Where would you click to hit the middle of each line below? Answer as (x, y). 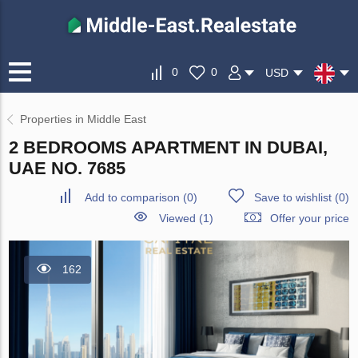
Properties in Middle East (84, 119)
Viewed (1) (186, 219)
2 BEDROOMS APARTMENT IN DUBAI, (169, 148)
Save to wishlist (292, 198)
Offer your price (309, 219)
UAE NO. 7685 (68, 169)
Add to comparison (132, 198)
